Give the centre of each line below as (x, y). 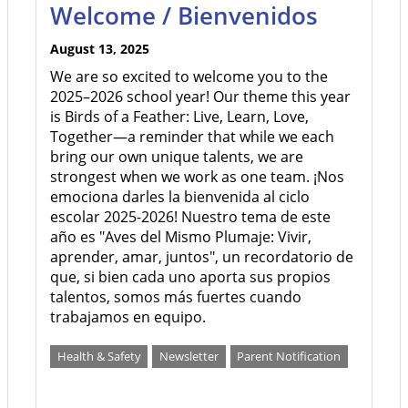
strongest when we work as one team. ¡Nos (197, 177)
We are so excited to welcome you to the (189, 76)
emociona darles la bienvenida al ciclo (180, 197)
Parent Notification (289, 356)
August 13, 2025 (100, 49)
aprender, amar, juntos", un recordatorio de (202, 257)
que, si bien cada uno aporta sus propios (190, 277)
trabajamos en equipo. (128, 317)
